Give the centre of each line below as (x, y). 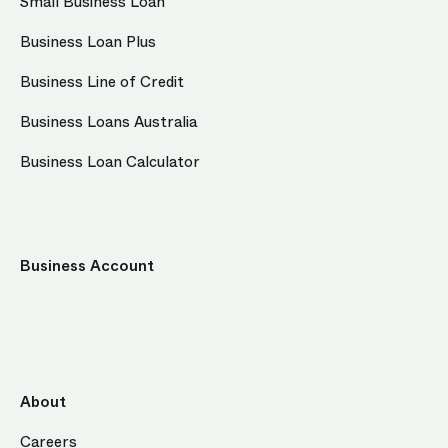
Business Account (87, 266)
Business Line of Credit (102, 82)
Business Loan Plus (88, 42)
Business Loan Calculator (110, 162)
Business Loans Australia (108, 122)
